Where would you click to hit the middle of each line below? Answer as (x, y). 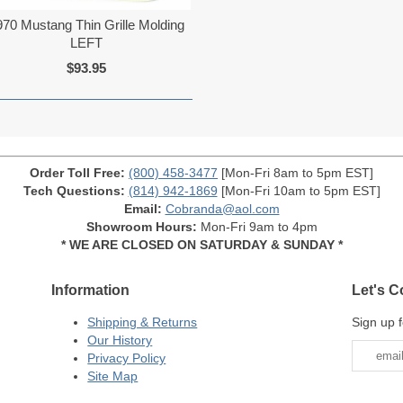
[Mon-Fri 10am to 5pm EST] (299, 190)
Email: (143, 208)
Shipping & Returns (143, 322)
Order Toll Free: (77, 172)
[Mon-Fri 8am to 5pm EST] (296, 172)
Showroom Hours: (141, 226)
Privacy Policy (127, 358)
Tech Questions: (74, 190)
